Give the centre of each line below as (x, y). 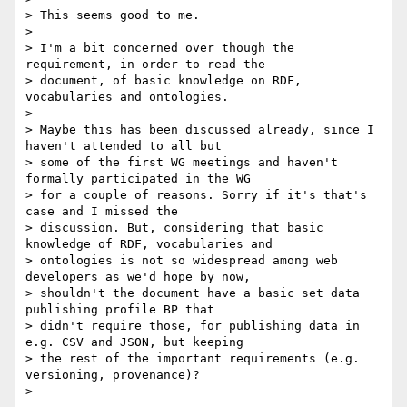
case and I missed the (102, 212)
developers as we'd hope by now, (138, 277)
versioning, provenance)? (113, 375)
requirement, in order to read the (145, 65)
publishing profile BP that (120, 310)
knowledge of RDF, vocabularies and (149, 244)
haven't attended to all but (124, 146)
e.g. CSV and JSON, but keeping (134, 342)
